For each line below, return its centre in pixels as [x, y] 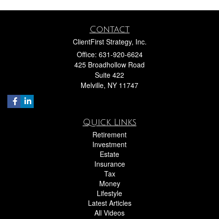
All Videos [109, 212]
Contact [109, 29]
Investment [109, 144]
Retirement [109, 134]
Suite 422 [109, 75]
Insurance [109, 164]
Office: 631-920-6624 [109, 54]
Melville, [93, 85]
